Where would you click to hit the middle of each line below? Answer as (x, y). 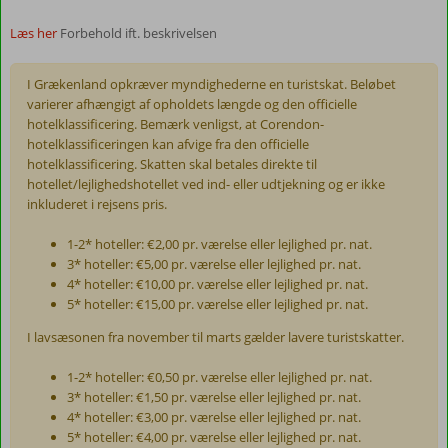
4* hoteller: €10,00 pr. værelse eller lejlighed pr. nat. (218, 283)
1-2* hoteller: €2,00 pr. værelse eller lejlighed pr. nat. (220, 243)
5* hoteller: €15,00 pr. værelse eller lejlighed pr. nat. (218, 303)
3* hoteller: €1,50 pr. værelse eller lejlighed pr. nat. (214, 396)
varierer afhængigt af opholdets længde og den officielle (192, 103)
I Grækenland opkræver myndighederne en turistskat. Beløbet (212, 83)
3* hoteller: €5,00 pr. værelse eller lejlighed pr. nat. (214, 263)
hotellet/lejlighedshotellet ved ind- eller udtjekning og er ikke (206, 183)
